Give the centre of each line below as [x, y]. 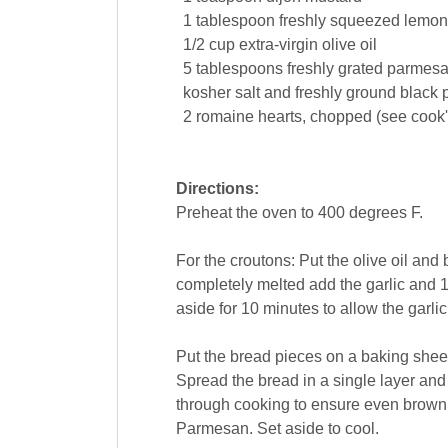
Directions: [217, 189]
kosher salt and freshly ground [289, 93]
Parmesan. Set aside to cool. [277, 429]
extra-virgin [278, 45]
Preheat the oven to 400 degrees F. [299, 213]
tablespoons [239, 69]
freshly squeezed [339, 21]
